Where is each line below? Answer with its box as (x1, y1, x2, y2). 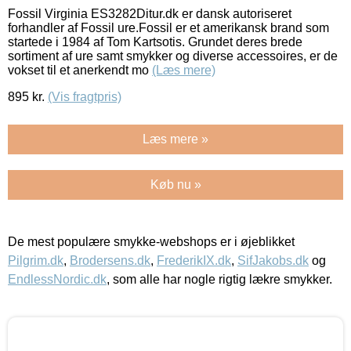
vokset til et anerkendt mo (8, 63, 152, 77)
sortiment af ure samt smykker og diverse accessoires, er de (8, 49, 338, 63)
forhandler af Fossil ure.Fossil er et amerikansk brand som (8, 20, 329, 34)
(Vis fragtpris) (48, 89, 121, 103)
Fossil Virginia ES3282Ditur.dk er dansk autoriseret (8, 6, 291, 20)
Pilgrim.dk (8, 253, 63, 267)
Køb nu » (150, 177, 201, 191)
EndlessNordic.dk (8, 272, 107, 286)
